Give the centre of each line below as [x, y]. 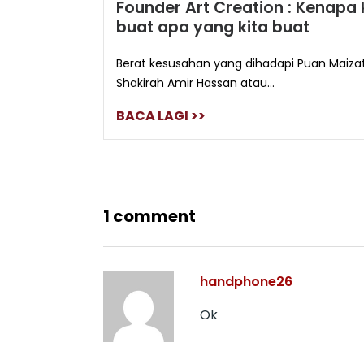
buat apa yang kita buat [213, 28]
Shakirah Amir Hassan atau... [195, 83]
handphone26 [246, 282]
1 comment [149, 217]
